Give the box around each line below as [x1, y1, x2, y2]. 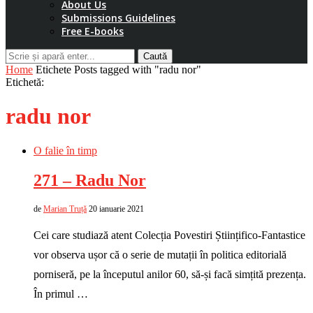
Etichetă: [6, 76, 44, 88]
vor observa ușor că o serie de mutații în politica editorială [34, 248, 286, 261]
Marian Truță [43, 203, 87, 214]
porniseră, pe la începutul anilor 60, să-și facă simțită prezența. [34, 268, 306, 280]
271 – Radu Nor [34, 170, 146, 189]
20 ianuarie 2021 [89, 203, 144, 214]
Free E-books [61, 24, 124, 38]
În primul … [34, 287, 88, 300]
